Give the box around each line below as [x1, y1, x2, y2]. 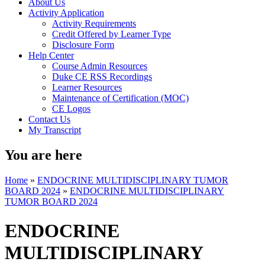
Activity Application [28, 8, 104, 18]
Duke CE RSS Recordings [52, 72, 152, 82]
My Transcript [28, 125, 81, 135]
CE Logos [52, 104, 91, 114]
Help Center [28, 50, 74, 61]
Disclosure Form [52, 40, 114, 50]
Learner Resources [52, 82, 122, 93]
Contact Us [28, 114, 70, 125]
